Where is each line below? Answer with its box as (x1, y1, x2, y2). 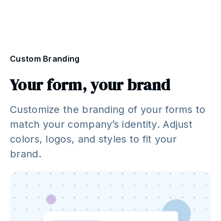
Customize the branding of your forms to (10, 103, 206, 115)
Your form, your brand (10, 74, 171, 96)
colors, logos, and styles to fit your (10, 133, 177, 145)
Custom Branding (10, 53, 80, 64)
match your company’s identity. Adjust (10, 118, 193, 130)
